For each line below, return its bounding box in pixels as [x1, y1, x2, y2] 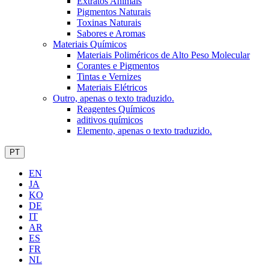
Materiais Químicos [53, 39, 127, 49]
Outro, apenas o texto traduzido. [53, 93, 174, 103]
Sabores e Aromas [77, 28, 145, 38]
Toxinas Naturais [77, 17, 141, 28]
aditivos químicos [77, 115, 143, 125]
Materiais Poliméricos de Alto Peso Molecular [77, 50, 250, 60]
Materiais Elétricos [77, 82, 147, 92]
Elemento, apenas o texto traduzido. [77, 125, 212, 136]
